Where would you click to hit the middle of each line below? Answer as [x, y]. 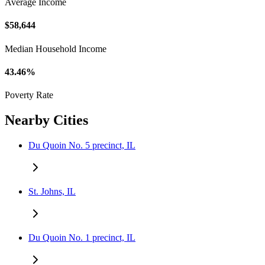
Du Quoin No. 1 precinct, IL [82, 237]
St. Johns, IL [52, 191]
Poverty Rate [29, 95]
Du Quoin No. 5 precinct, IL [82, 145]
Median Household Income [56, 49]
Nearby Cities [46, 120]
